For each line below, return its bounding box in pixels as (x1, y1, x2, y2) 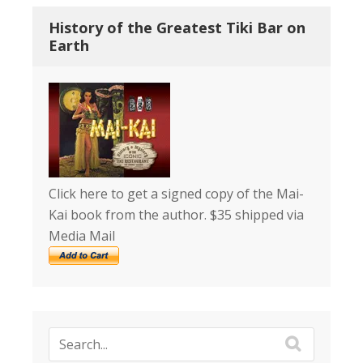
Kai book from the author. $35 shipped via (49, 206, 304, 224)
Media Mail (49, 227, 115, 245)
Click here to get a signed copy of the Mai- (49, 185, 304, 203)
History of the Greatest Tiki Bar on (49, 18, 305, 37)
